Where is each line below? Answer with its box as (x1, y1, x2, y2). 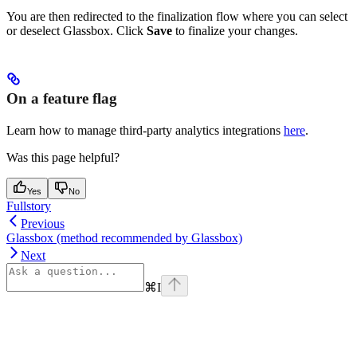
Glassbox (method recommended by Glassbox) (6, 231, 242, 245)
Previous (21, 217, 65, 231)
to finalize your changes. (172, 24, 298, 38)
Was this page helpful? (6, 151, 120, 165)
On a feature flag (6, 90, 117, 108)
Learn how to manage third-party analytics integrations (6, 124, 284, 138)
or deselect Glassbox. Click (6, 24, 147, 38)
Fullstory (6, 199, 51, 214)
